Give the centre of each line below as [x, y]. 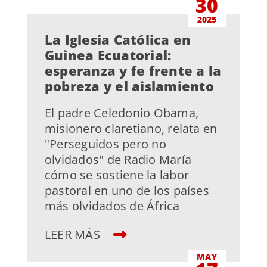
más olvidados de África [112, 206]
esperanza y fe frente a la [133, 71]
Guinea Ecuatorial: [108, 55]
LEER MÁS [74, 235]
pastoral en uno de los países [127, 191]
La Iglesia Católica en [118, 40]
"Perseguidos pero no [105, 144]
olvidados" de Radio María [118, 160]
